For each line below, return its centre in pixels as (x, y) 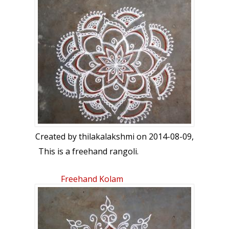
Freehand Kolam (92, 179)
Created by (57, 137)
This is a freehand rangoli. (88, 152)
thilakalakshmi (107, 137)
